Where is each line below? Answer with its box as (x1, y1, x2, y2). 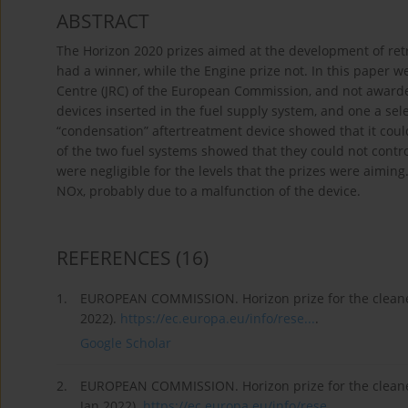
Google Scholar (80, 334, 171, 352)
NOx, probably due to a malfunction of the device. (56, 182, 361, 200)
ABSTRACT (56, 8, 149, 35)
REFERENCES (56, 245, 171, 271)
